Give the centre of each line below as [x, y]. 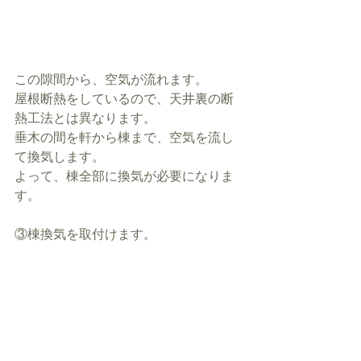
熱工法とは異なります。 [85, 118]
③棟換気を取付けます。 [85, 234]
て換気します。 [60, 157]
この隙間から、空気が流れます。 [111, 80]
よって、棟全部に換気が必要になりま [124, 176]
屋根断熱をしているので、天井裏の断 [124, 99]
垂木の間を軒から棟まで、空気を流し [124, 138]
